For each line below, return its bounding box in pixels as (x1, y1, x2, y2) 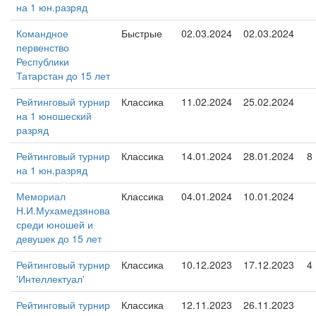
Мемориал (16, 189, 66, 203)
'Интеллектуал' (16, 272, 85, 286)
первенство (16, 40, 69, 54)
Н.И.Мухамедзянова (16, 203, 110, 217)
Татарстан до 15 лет (16, 68, 110, 83)
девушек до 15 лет (16, 231, 102, 245)
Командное (16, 26, 68, 40)
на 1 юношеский (16, 109, 92, 123)
